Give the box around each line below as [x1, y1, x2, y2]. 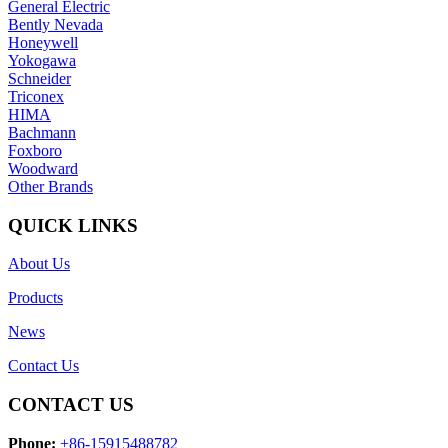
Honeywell [8, 33, 78, 51]
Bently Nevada [8, 15, 103, 33]
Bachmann [8, 123, 76, 141]
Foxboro [8, 141, 62, 159]
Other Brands [8, 177, 93, 195]
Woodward [8, 159, 78, 177]
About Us [8, 255, 70, 273]
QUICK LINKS [8, 214, 138, 236]
